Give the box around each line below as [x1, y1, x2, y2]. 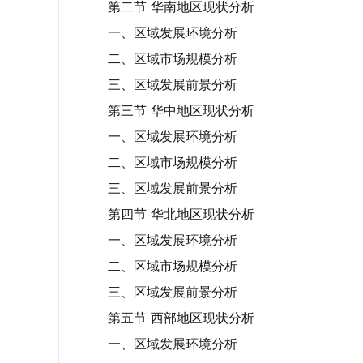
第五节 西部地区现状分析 [108, 310, 254, 326]
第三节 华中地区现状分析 [108, 102, 254, 118]
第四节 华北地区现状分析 [108, 206, 254, 222]
